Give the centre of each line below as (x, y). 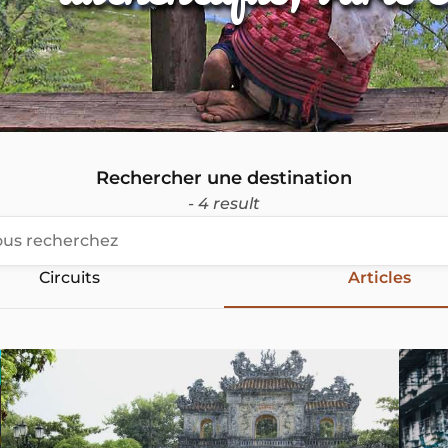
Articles (379, 277)
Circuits (69, 277)
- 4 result (224, 203)
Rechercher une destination (224, 178)
